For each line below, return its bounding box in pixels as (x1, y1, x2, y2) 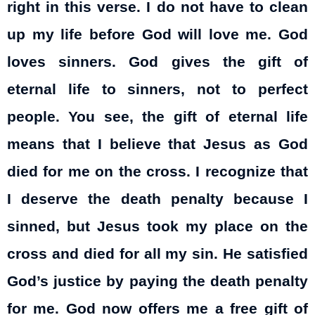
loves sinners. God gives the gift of (7, 53, 308, 70)
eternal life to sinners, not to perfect (7, 80, 308, 98)
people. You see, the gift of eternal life (7, 108, 308, 125)
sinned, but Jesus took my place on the (7, 217, 308, 235)
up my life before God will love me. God (7, 25, 308, 43)
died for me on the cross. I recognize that (7, 162, 308, 180)
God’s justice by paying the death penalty (7, 272, 308, 290)
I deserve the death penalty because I (7, 190, 308, 207)
